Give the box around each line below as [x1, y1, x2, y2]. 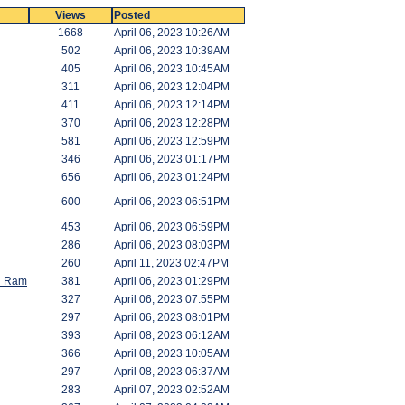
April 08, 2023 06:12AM [114, 329, 230, 342]
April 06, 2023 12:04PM [114, 80, 230, 93]
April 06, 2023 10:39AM [114, 44, 230, 57]
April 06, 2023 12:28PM [114, 117, 230, 129]
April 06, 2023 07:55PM [114, 293, 230, 306]
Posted [114, 9, 150, 22]
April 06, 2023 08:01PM [114, 311, 230, 324]
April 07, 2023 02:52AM [114, 383, 230, 396]
